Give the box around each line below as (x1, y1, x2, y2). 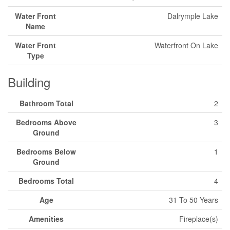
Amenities (29, 214, 64, 224)
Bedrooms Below (16, 146, 76, 157)
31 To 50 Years (169, 195, 218, 205)
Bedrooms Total (18, 176, 74, 186)
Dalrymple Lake (167, 11, 218, 21)
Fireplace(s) (179, 214, 218, 224)
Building (8, 73, 50, 91)
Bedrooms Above (16, 117, 76, 127)
